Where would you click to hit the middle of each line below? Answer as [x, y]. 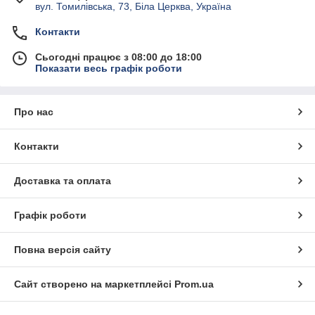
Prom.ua [194, 284]
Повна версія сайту [63, 250]
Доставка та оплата [63, 181]
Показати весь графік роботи [109, 69]
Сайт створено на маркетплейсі [94, 284]
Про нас [34, 112]
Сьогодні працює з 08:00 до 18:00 [118, 57]
